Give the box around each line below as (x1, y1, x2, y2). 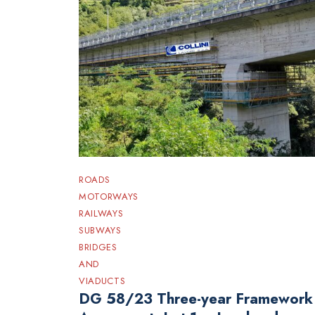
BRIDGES (79, 240, 117, 255)
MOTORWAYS (79, 190, 139, 204)
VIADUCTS (79, 274, 126, 288)
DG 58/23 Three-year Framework (79, 288, 313, 309)
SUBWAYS (79, 224, 122, 238)
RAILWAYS (79, 207, 124, 221)
